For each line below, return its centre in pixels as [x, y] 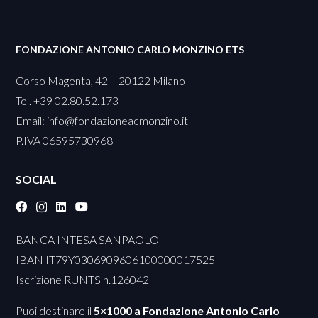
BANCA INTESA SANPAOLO [88, 240]
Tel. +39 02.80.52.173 [67, 100]
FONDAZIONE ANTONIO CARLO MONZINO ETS [130, 49]
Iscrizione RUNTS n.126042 [83, 280]
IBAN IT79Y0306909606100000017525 [116, 260]
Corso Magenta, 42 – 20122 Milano [101, 80]
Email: [32, 120]
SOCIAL [37, 180]
